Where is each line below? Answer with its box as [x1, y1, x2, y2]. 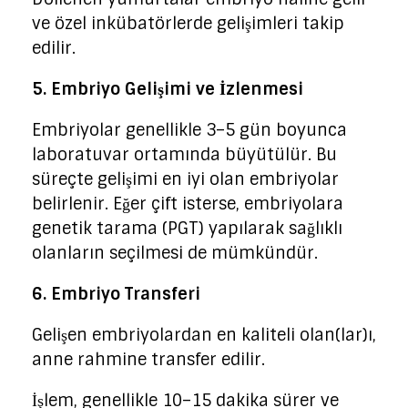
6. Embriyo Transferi [32, 283, 200, 306]
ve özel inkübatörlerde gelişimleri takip [32, 13, 344, 36]
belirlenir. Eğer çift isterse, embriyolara [32, 193, 343, 216]
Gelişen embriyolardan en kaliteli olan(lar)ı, [32, 324, 376, 347]
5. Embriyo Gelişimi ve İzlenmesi [32, 78, 303, 101]
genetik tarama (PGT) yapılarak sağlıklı [32, 218, 342, 240]
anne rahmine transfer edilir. [32, 349, 265, 372]
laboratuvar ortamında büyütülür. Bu [32, 144, 337, 167]
